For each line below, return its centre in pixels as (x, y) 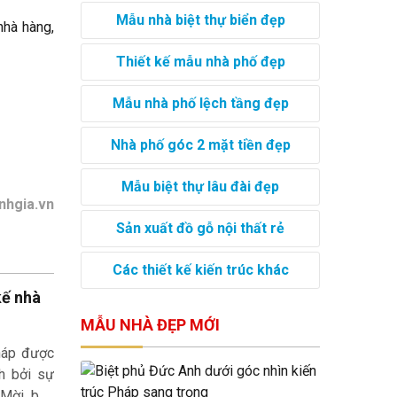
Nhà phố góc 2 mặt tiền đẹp (200, 144)
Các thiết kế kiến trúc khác (200, 269)
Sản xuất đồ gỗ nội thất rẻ (200, 228)
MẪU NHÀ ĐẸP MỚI (150, 324)
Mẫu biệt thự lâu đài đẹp (200, 186)
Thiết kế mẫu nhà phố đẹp (200, 61)
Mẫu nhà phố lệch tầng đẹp (200, 103)
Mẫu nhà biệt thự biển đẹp (200, 19)
